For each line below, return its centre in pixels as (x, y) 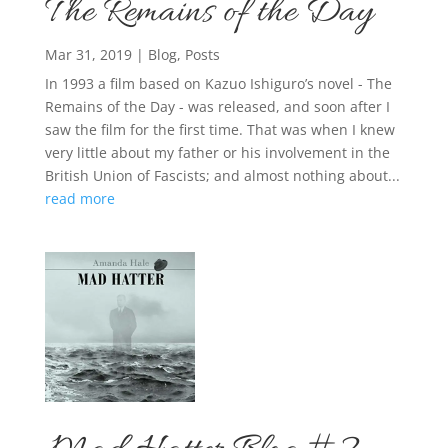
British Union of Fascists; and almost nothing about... (222, 176)
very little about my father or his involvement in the (217, 153)
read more (79, 199)
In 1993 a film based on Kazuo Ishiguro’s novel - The (218, 84)
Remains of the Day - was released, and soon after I (217, 107)
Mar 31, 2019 (88, 55)
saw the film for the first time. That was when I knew (219, 130)
